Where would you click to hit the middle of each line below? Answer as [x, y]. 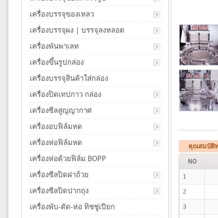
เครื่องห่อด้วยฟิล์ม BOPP [68, 159]
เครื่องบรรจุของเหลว [62, 14]
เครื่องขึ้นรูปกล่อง [57, 62]
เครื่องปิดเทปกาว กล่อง [65, 94]
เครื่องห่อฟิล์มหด [56, 143]
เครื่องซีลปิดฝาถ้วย [59, 175]
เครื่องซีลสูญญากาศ [61, 110]
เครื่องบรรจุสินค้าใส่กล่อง [69, 78]
